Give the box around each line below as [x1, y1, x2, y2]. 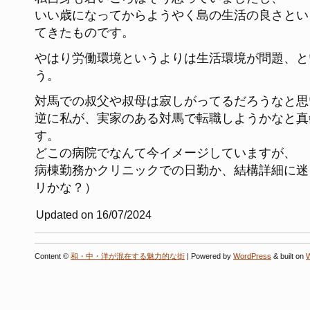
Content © [35, 251, 71, 260]
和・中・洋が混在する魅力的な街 [71, 251, 185, 260]
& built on [271, 251, 306, 260]
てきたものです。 [35, 25, 134, 39]
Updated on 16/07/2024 [36, 208, 152, 221]
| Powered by [185, 251, 233, 260]
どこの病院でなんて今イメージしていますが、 [35, 145, 296, 160]
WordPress [233, 251, 271, 260]
